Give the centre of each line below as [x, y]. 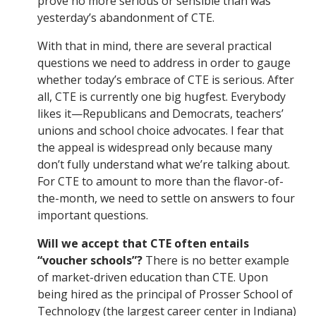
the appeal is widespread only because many [155, 148]
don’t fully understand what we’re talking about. [164, 165]
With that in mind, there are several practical [154, 46]
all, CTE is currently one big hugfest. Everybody [162, 97]
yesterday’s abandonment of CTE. [126, 18]
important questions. [93, 215]
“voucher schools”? [90, 261]
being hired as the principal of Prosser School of [165, 294]
